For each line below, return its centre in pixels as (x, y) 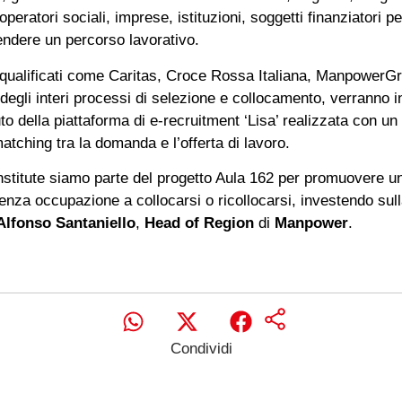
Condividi (201, 349)
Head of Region (199, 223)
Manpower (311, 223)
